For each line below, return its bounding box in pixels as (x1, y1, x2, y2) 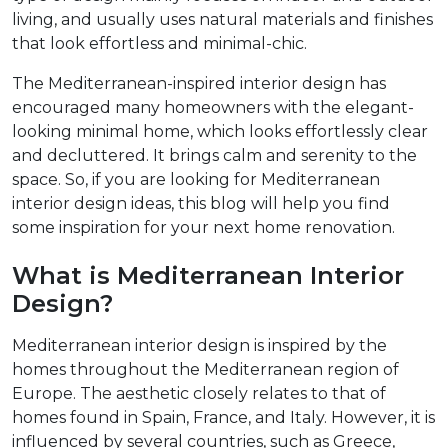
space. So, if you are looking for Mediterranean (12, 170, 380, 190)
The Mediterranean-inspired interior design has (12, 74, 386, 94)
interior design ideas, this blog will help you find (12, 194, 390, 214)
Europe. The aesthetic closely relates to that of (12, 384, 386, 404)
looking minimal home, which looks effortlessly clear (12, 122, 428, 142)
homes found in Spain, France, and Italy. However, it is (12, 408, 435, 428)
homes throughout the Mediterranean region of (12, 360, 399, 380)
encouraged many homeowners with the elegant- (12, 98, 414, 118)
